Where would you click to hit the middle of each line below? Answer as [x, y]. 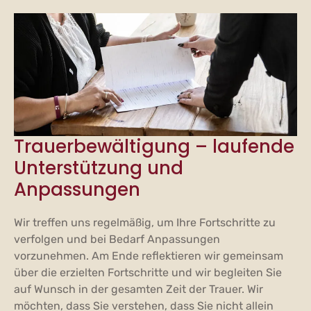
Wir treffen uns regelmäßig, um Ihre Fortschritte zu [145, 222]
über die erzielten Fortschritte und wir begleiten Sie [148, 272]
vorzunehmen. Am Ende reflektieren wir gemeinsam [149, 255]
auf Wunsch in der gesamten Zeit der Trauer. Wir [138, 289]
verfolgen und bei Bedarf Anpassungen [117, 239]
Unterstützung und [99, 168]
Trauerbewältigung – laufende [154, 146]
